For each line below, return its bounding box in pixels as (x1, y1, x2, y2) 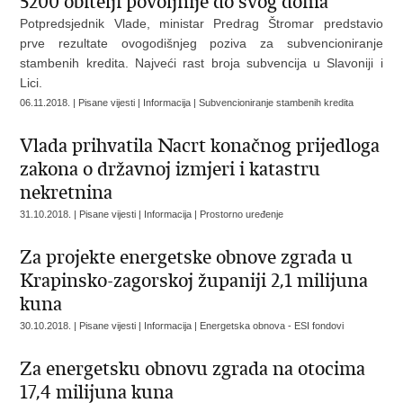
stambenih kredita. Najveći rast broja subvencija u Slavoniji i (20, 56, 383, 70)
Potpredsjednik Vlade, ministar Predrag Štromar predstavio (20, 16, 383, 31)
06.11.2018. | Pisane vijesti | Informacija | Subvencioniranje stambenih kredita (20, 97, 354, 108)
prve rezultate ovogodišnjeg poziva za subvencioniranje (20, 36, 383, 50)
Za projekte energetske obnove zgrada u (20, 246, 354, 269)
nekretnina (20, 181, 113, 204)
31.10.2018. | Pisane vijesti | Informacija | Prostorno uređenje (20, 209, 284, 219)
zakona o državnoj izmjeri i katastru (20, 157, 321, 181)
